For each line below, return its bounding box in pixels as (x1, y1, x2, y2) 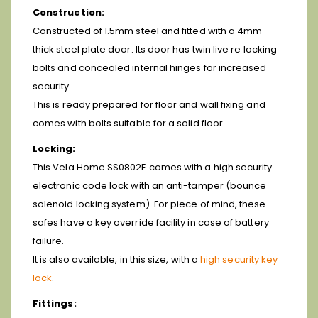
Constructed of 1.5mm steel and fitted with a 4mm (33, 23, 263, 38)
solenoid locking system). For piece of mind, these (33, 197, 266, 211)
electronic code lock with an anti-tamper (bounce (33, 178, 267, 192)
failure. (33, 234, 65, 248)
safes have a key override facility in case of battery (33, 215, 269, 229)
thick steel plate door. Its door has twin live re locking (33, 42, 277, 56)
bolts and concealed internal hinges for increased (33, 60, 267, 75)
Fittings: (33, 296, 77, 310)
